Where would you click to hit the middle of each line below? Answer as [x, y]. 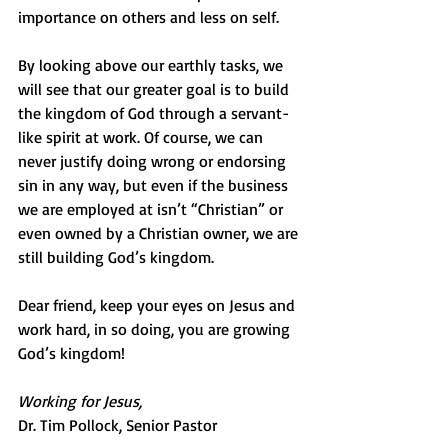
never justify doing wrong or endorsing [154, 161]
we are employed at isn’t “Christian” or [152, 209]
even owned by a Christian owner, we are [160, 233]
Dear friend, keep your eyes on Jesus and [158, 305]
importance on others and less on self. [148, 17]
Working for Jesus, [80, 401]
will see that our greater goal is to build [155, 89]
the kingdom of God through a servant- [153, 113]
